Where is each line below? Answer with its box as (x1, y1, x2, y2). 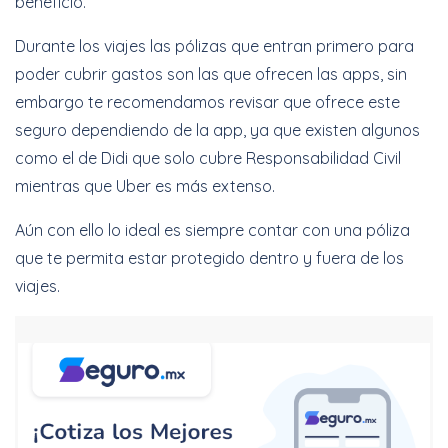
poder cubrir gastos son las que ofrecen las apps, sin (15, 63, 407, 84)
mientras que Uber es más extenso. (15, 175, 275, 196)
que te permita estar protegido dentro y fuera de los (15, 247, 404, 268)
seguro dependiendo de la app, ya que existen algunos (15, 119, 420, 140)
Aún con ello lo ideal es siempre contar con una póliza (15, 219, 410, 240)
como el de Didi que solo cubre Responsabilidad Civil (15, 147, 401, 168)
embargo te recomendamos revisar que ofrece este (15, 91, 400, 112)
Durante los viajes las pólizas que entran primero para (15, 35, 414, 56)
